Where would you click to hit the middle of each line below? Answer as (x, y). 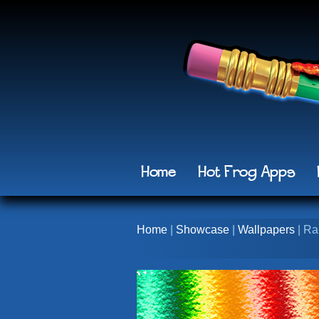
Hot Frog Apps (247, 172)
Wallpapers (266, 229)
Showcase (203, 229)
